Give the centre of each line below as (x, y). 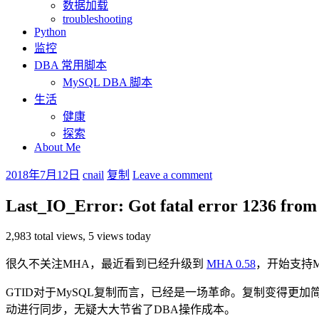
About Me (57, 147)
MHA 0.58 (231, 263)
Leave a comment (172, 174)
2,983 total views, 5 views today (78, 236)
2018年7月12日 (43, 174)
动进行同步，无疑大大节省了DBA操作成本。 (121, 309)
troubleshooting (98, 19)
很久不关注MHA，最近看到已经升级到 (106, 263)
